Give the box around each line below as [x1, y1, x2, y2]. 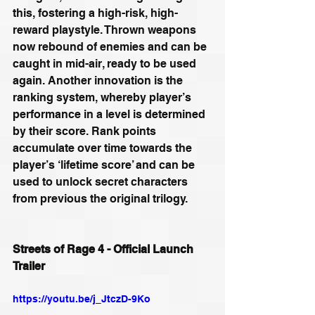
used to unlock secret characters [13, 175, 191, 189]
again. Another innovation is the [13, 74, 186, 88]
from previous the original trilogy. [13, 192, 188, 206]
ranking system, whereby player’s [13, 91, 194, 105]
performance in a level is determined [13, 108, 208, 122]
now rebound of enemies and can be [13, 40, 210, 54]
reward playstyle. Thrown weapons [13, 23, 199, 37]
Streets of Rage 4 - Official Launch [13, 243, 196, 257]
